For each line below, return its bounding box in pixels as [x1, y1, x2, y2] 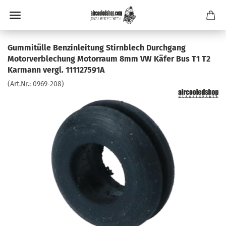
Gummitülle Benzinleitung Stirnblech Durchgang [8, 43, 186, 52]
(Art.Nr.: [8, 80, 33, 88]
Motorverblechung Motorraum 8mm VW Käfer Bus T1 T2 [8, 54, 210, 64]
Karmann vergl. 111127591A [8, 65, 104, 75]
